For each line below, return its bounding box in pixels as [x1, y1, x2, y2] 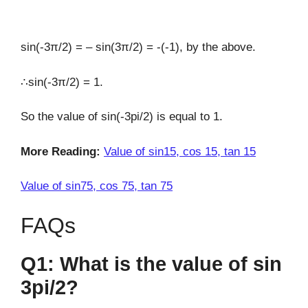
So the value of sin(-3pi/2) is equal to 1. [21, 110, 223, 124]
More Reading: [21, 144, 100, 158]
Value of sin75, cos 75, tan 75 [21, 179, 173, 193]
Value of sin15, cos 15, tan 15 [104, 144, 256, 158]
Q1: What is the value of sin [21, 252, 282, 275]
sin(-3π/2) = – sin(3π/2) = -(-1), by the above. [21, 41, 256, 54]
